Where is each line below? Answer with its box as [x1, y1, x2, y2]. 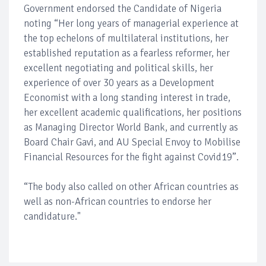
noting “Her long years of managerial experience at [24, 17, 239, 30]
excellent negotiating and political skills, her [24, 61, 213, 74]
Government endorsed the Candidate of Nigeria [24, 2, 221, 15]
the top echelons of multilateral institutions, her [24, 31, 229, 45]
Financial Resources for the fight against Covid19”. [24, 150, 239, 163]
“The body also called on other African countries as [24, 180, 239, 193]
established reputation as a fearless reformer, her [24, 46, 230, 59]
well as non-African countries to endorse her [24, 195, 211, 208]
